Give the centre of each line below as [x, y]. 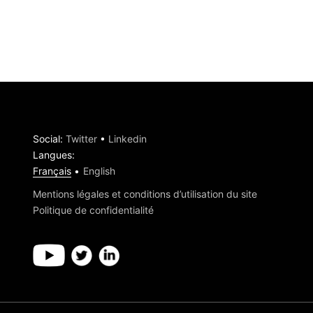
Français [52, 171]
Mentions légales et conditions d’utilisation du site [145, 194]
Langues [52, 155]
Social [46, 139]
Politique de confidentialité [93, 210]
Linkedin [127, 139]
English [99, 171]
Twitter [81, 139]
